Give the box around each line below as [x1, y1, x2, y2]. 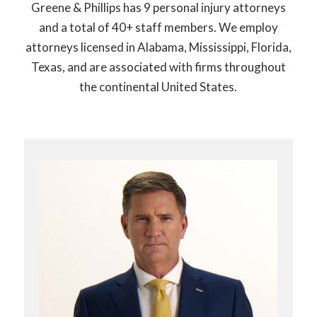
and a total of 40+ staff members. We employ [38, 20, 278, 35]
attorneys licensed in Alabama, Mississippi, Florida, [25, 40, 292, 55]
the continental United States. [79, 79, 238, 95]
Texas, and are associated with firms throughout [30, 59, 286, 75]
